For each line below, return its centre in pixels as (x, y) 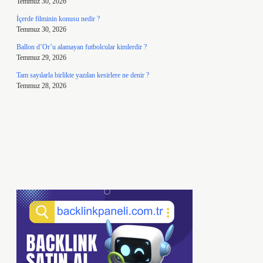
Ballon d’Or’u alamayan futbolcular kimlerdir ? (82, 47)
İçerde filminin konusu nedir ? (58, 19)
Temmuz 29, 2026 (41, 58)
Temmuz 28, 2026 (41, 86)
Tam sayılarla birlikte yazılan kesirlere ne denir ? (83, 75)
